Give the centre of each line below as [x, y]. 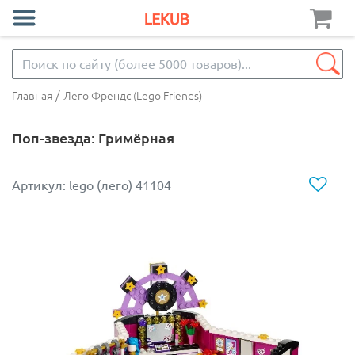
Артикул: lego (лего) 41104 [92, 185]
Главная [32, 96]
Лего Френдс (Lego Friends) [133, 96]
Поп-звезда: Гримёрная [93, 138]
